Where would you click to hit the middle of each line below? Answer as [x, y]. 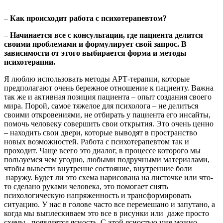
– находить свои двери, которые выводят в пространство [101, 132]
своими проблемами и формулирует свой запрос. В [95, 44]
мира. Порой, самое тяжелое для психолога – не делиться [101, 106]
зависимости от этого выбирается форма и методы [95, 53]
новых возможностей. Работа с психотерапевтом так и [97, 141]
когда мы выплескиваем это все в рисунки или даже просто [107, 213]
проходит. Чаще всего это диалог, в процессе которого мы [102, 150]
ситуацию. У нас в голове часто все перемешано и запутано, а [110, 204]
